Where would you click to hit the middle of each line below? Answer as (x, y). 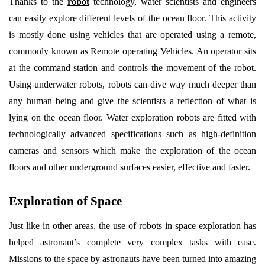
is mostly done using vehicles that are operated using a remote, (132, 35)
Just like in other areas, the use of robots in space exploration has (132, 226)
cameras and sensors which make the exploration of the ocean (132, 151)
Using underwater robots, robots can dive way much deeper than (132, 84)
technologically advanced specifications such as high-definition (132, 134)
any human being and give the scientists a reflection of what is (132, 101)
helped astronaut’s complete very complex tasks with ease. (132, 242)
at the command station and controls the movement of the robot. (132, 68)
